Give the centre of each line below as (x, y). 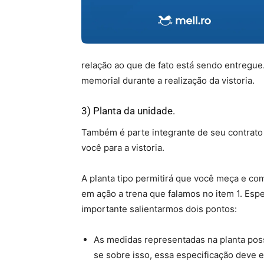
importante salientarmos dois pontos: (159, 209)
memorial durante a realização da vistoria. (168, 80)
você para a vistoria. (123, 148)
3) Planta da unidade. (128, 111)
